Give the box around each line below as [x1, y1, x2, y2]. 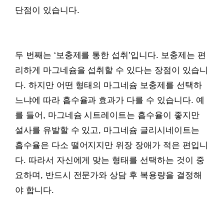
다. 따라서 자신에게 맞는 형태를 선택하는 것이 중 [15, 155, 204, 165]
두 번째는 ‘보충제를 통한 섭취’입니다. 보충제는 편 [15, 50, 206, 60]
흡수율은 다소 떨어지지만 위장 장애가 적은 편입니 [15, 140, 208, 150]
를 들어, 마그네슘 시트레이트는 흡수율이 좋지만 [15, 110, 199, 120]
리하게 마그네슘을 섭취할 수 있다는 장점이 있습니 [15, 65, 208, 75]
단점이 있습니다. [15, 5, 79, 15]
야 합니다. [15, 185, 54, 195]
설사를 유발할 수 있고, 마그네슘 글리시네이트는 [15, 125, 199, 135]
